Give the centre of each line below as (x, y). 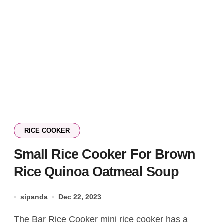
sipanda (34, 197)
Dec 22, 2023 (80, 197)
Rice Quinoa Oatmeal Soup (96, 172)
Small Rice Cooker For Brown (105, 154)
